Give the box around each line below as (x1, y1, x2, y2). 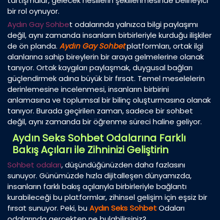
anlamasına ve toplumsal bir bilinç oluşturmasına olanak (7, 95, 211, 106)
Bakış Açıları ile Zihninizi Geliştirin (12, 143, 168, 157)
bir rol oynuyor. (7, 6, 59, 17)
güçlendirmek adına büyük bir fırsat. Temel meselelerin (7, 73, 205, 84)
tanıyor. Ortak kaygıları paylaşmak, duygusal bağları (7, 62, 192, 73)
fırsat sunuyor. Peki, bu (7, 203, 89, 214)
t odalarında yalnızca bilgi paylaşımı (69, 19, 198, 30)
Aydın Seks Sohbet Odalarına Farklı (12, 131, 186, 145)
